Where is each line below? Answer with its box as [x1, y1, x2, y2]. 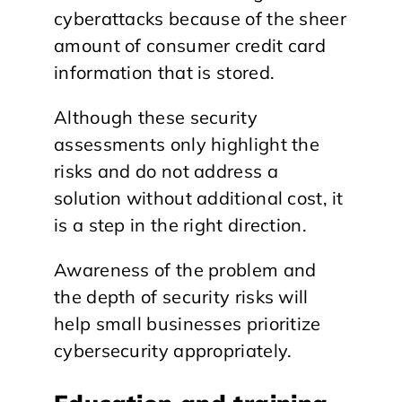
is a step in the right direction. [54, 214, 307, 236]
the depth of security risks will [54, 285, 309, 308]
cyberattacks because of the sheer [54, 7, 346, 30]
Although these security [54, 106, 258, 128]
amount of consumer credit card [54, 34, 326, 57]
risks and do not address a [54, 160, 278, 182]
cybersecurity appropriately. [54, 339, 293, 362]
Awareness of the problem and [54, 258, 317, 281]
